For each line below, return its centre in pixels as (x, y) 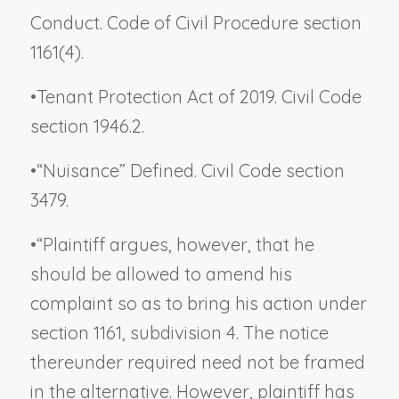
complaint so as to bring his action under (198, 303)
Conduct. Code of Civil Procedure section (195, 22)
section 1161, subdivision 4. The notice (179, 332)
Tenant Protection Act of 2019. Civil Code (199, 96)
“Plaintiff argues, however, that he (175, 244)
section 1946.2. (87, 126)
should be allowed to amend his (161, 273)
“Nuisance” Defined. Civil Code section (190, 170)
